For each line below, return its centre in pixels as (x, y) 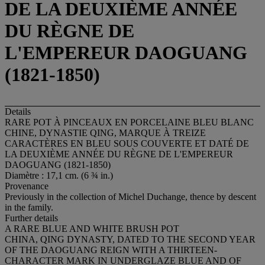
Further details (31, 218)
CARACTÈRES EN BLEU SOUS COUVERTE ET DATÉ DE (127, 143)
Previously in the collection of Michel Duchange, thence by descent (130, 196)
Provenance (27, 186)
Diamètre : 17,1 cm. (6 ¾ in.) (59, 175)
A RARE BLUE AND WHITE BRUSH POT (92, 228)
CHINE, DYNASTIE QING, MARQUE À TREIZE (105, 132)
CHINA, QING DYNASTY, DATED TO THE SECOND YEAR (130, 239)
